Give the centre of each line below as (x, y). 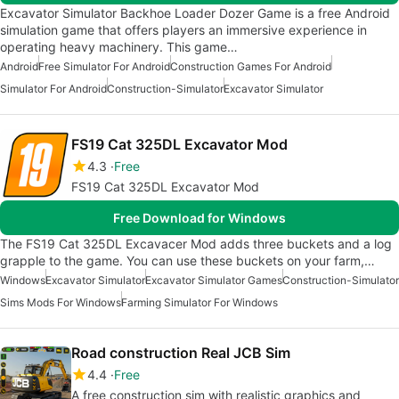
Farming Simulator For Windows (199, 303)
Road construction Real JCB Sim (181, 353)
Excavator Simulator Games (214, 281)
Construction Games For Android (251, 67)
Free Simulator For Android (104, 67)
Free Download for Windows (199, 218)
